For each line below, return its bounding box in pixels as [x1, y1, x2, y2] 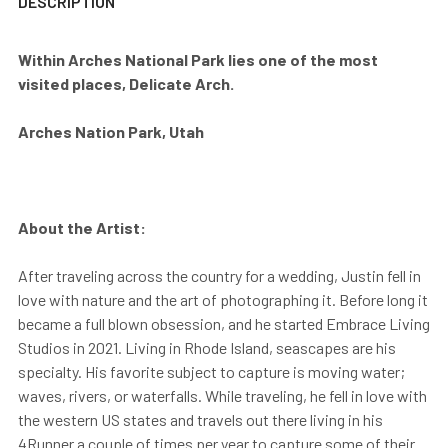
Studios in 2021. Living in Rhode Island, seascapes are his [18, 337, 396, 357]
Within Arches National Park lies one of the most [18, 49, 378, 69]
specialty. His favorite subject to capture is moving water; [18, 361, 405, 381]
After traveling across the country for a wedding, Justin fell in [18, 265, 421, 285]
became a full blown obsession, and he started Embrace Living [18, 313, 430, 333]
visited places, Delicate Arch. [18, 73, 234, 93]
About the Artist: [18, 217, 146, 237]
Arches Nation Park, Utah [18, 121, 204, 141]
